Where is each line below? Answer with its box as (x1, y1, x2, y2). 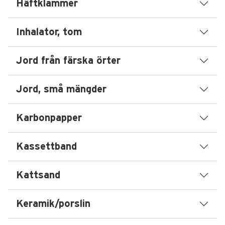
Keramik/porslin (16, 199, 90, 209)
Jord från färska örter (16, 56, 121, 66)
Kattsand (16, 170, 60, 180)
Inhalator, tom (16, 27, 82, 37)
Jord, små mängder (16, 84, 106, 94)
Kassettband (16, 142, 77, 152)
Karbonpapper (16, 113, 82, 123)
